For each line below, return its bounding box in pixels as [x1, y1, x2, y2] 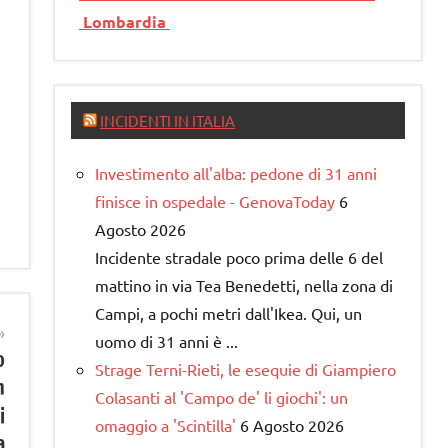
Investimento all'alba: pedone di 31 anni [95, 163, 377, 184]
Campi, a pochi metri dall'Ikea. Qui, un [95, 303, 362, 324]
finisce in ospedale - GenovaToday [95, 191, 335, 212]
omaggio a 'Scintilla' [95, 415, 236, 436]
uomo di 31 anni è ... [95, 331, 238, 352]
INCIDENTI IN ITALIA [100, 111, 235, 131]
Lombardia [79, 11, 170, 33]
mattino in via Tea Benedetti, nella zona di [95, 275, 393, 296]
